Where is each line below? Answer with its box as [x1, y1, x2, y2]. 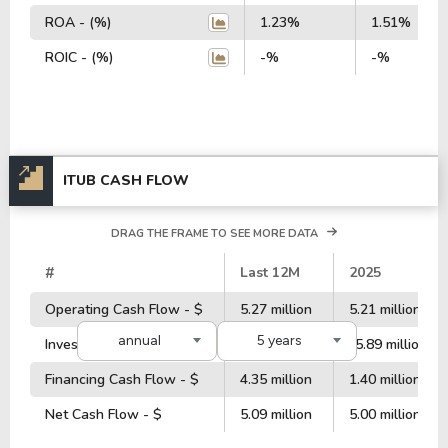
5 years [256, 332, 302, 350]
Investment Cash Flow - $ [45, 334, 209, 354]
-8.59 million [240, 334, 318, 354]
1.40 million [349, 369, 421, 389]
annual [117, 332, 161, 350]
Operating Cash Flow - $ [45, 299, 203, 319]
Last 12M [240, 262, 300, 282]
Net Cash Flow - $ [45, 404, 162, 424]
